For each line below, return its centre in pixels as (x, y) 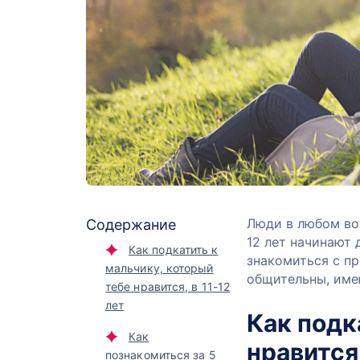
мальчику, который (160, 268)
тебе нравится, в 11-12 (168, 286)
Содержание (131, 225)
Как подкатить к (174, 250)
